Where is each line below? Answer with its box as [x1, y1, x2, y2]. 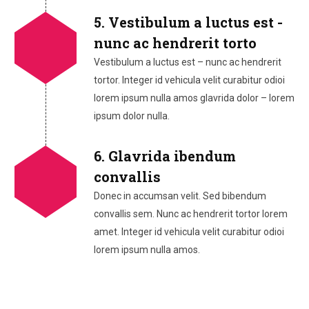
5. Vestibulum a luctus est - [93, 12, 283, 31]
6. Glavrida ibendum [93, 146, 236, 165]
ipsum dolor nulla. [93, 110, 170, 121]
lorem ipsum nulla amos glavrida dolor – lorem [93, 92, 295, 103]
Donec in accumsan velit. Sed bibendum [93, 190, 266, 201]
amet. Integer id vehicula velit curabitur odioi [93, 226, 284, 237]
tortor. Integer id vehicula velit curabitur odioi [93, 74, 285, 86]
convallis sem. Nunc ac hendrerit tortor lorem [93, 208, 288, 219]
